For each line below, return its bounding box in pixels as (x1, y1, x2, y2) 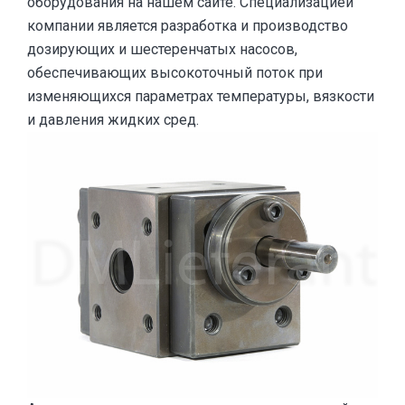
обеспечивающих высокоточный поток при (27, 64, 323, 81)
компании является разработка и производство (27, 17, 348, 34)
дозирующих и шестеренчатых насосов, (27, 41, 297, 58)
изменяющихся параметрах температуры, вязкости (27, 88, 374, 105)
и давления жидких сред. (27, 111, 199, 128)
